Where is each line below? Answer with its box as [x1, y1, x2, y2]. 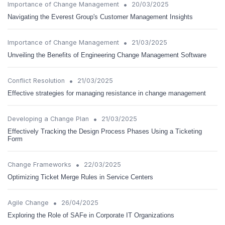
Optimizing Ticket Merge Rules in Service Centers [8, 173, 153, 181]
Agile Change [8, 199, 49, 206]
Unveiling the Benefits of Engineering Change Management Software [8, 51, 206, 59]
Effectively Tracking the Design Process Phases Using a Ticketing [8, 128, 202, 135]
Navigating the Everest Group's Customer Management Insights [8, 13, 193, 21]
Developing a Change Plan [8, 115, 89, 123]
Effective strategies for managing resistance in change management [8, 89, 206, 97]
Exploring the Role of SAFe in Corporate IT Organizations [8, 211, 174, 219]
